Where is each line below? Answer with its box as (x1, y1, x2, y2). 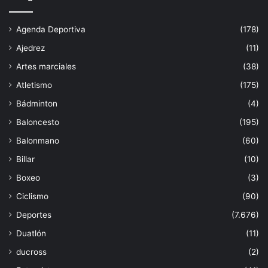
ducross (16, 246, 47, 257)
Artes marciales (16, 61, 76, 71)
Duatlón (16, 228, 46, 238)
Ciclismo (16, 191, 48, 201)
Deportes (16, 209, 51, 220)
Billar (16, 154, 35, 164)
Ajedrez (16, 42, 45, 53)
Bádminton (16, 98, 57, 108)
